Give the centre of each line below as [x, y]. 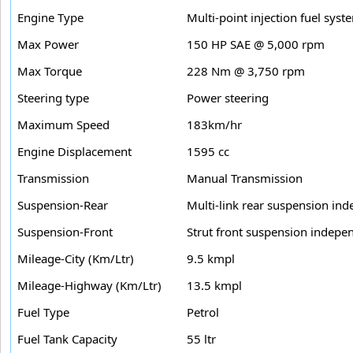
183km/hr [214, 124]
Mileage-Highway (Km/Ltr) [89, 285]
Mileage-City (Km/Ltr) [76, 258]
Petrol [203, 312]
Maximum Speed [63, 124]
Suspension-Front [65, 231]
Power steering [228, 97]
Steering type [53, 97]
